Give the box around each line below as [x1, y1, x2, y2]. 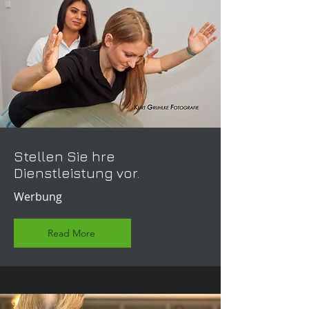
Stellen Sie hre [14, 148, 115, 164]
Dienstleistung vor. [14, 165, 139, 181]
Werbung [14, 189, 62, 204]
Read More [47, 227, 95, 239]
